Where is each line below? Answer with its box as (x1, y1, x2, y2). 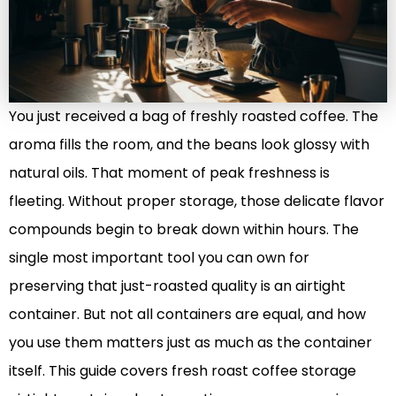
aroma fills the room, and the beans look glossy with (9, 133, 369, 155)
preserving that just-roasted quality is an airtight (9, 275, 346, 296)
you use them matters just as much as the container (9, 331, 372, 353)
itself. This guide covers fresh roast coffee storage (9, 360, 356, 381)
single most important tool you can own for (9, 247, 309, 268)
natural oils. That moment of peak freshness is (9, 162, 330, 183)
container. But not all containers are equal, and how (9, 303, 366, 324)
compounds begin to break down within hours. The (9, 218, 359, 240)
